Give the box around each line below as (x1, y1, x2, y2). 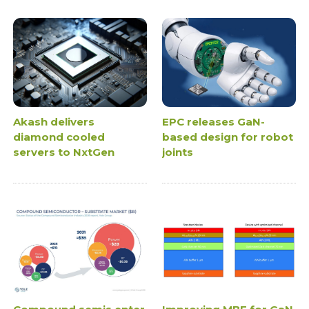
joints (162, 146, 193, 159)
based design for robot (162, 130, 293, 144)
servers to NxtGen (13, 146, 115, 159)
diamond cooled (13, 130, 106, 144)
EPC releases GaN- (162, 115, 265, 129)
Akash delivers (13, 115, 95, 129)
